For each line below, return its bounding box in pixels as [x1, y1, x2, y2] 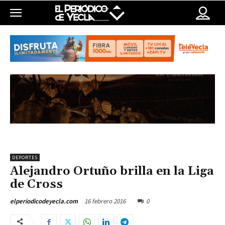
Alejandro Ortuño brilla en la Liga [10, 164, 214, 179]
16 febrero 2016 [84, 197, 126, 206]
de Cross [10, 177, 63, 192]
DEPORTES [12, 154, 38, 161]
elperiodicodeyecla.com [10, 197, 78, 206]
